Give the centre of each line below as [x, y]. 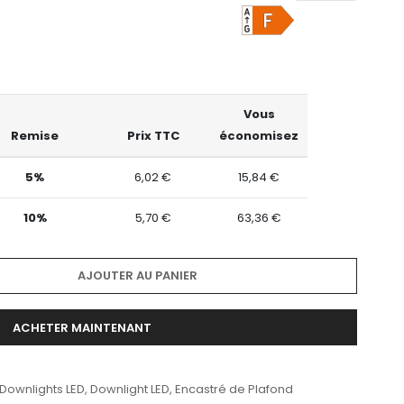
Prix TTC [153, 136]
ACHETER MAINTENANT [82, 328]
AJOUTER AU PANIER [137, 276]
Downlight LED [130, 389]
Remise [35, 136]
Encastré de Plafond [234, 389]
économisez [259, 136]
